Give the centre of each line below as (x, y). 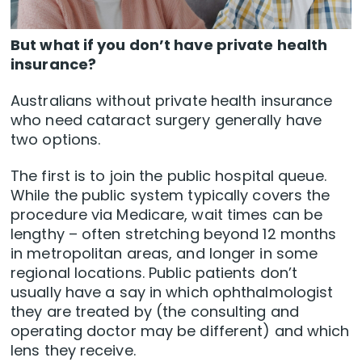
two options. (56, 139)
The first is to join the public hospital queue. (168, 175)
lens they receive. (73, 350)
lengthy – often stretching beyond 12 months (174, 234)
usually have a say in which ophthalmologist (172, 292)
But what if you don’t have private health (169, 44)
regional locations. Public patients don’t (154, 272)
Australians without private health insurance (172, 100)
